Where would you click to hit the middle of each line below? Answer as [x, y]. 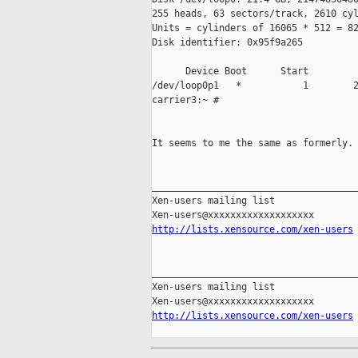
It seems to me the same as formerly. [253, 143]
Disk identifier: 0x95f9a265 [227, 43]
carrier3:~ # [185, 100]
